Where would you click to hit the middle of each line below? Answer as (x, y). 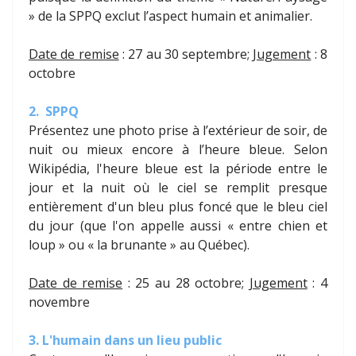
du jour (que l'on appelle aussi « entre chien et (178, 226)
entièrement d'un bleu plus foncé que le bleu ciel (178, 207)
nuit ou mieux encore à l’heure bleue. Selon (178, 150)
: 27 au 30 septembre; (186, 54)
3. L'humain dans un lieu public (125, 341)
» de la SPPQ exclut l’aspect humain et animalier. (172, 16)
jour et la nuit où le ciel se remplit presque (178, 188)
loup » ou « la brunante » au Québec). (139, 245)
